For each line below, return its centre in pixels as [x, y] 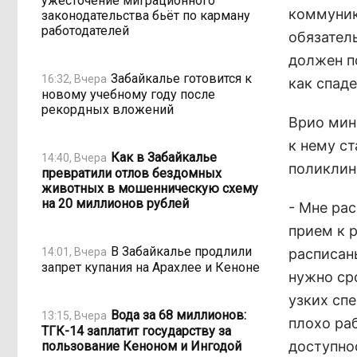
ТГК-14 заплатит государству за [136, 331]
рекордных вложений [108, 110]
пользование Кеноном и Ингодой [141, 346]
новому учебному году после [128, 94]
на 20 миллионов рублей [115, 204]
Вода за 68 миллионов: [178, 315]
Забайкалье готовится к [181, 78]
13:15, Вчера [74, 315]
